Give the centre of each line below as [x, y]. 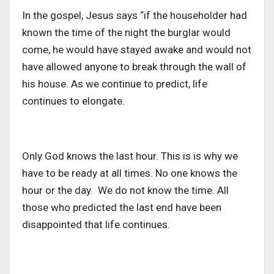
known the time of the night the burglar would [126, 32]
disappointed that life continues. [97, 224]
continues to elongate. [75, 101]
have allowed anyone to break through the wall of [134, 66]
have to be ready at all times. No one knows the [130, 173]
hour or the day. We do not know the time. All [125, 190]
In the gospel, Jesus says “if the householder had [135, 15]
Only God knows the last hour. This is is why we [130, 156]
